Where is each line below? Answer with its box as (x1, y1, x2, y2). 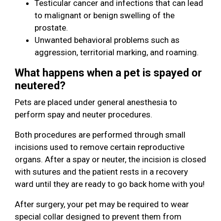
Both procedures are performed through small (15, 129, 185, 140)
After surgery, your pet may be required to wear (15, 199, 189, 209)
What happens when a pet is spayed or (15, 66, 202, 79)
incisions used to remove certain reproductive (15, 142, 184, 152)
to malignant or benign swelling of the (35, 10, 175, 20)
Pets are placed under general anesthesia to (15, 97, 177, 107)
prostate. (35, 22, 68, 33)
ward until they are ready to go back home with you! (15, 179, 205, 189)
